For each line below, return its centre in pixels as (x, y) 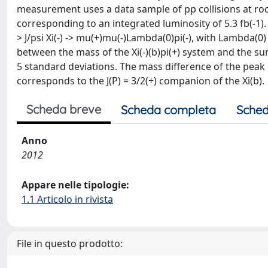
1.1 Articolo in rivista (67, 199)
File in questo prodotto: (70, 243)
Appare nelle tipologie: (75, 185)
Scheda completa (168, 110)
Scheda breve (64, 109)
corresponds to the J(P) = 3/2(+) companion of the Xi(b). (141, 81)
